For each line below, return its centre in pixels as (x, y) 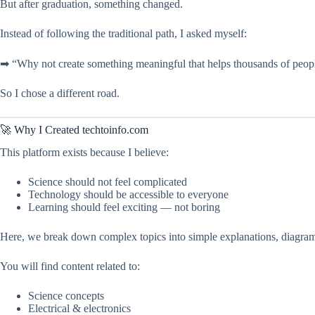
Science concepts (66, 296)
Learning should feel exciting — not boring (124, 207)
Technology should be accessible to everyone (128, 195)
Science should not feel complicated (108, 182)
